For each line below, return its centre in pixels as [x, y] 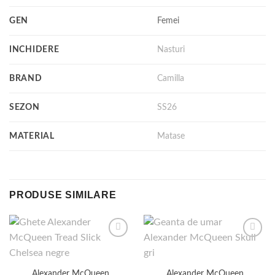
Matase [171, 136]
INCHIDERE [34, 49]
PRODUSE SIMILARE [63, 195]
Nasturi [171, 50]
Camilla [171, 79]
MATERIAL [32, 136]
